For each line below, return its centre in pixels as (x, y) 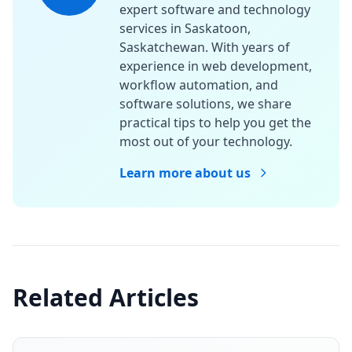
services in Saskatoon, (185, 28)
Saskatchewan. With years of (205, 47)
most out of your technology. (206, 141)
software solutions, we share (205, 104)
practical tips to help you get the (215, 123)
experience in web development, (216, 66)
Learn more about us (185, 173)
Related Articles (106, 297)
